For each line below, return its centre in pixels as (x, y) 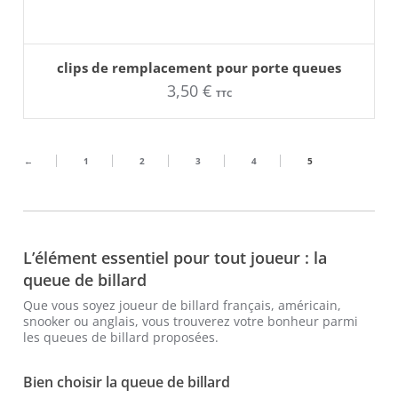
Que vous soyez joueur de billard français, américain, (183, 306)
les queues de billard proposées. (121, 338)
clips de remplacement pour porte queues (199, 68)
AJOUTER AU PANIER (199, 57)
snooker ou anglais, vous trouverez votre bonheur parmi (191, 322)
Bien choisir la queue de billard (127, 382)
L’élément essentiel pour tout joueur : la (175, 258)
